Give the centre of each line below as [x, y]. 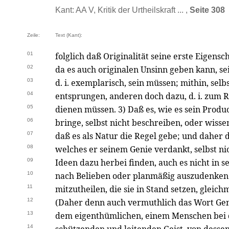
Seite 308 [207, 10]
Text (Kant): [69, 35]
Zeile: [33, 35]
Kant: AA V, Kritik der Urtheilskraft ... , [122, 10]
